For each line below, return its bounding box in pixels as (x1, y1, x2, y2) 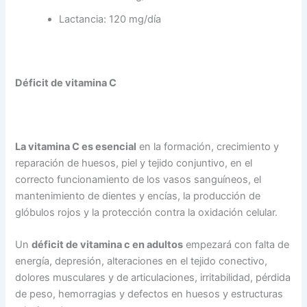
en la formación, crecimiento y (136, 140, 280, 153)
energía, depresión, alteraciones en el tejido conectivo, (15, 255, 268, 268)
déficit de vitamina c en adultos (32, 238, 184, 251)
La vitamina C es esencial (15, 140, 137, 153)
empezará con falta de (183, 238, 290, 251)
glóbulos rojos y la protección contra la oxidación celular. (15, 206, 278, 219)
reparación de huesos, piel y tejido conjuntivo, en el (15, 157, 253, 170)
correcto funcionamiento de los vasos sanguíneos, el (15, 173, 262, 186)
